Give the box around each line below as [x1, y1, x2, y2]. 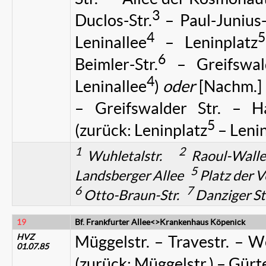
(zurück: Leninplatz [75, 121, 207, 140]
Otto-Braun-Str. [81, 187, 186, 203]
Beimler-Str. [75, 55, 158, 74]
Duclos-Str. [75, 11, 152, 30]
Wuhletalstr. [81, 148, 179, 164]
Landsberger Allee [75, 167, 191, 183]
